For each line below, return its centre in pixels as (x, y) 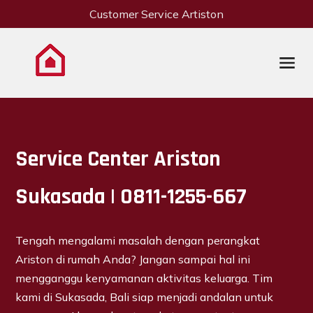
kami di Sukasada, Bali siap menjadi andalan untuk (144, 297)
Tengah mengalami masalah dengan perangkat (138, 240)
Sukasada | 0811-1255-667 (131, 197)
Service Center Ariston (118, 159)
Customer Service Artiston (156, 14)
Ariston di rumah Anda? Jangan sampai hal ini (133, 259)
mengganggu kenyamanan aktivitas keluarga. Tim (144, 278)
